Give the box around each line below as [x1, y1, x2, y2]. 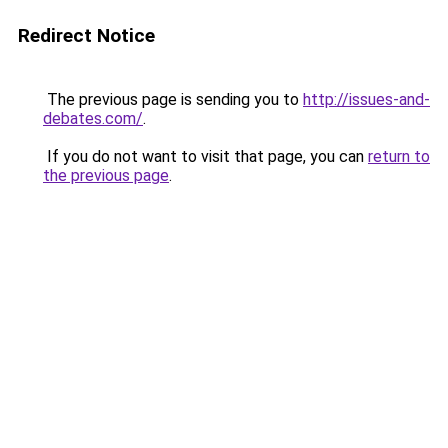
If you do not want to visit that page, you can [43, 147, 368, 166]
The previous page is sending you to [43, 90, 303, 109]
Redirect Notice [18, 24, 155, 47]
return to [368, 147, 430, 166]
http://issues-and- [303, 90, 430, 109]
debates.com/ [43, 109, 143, 128]
